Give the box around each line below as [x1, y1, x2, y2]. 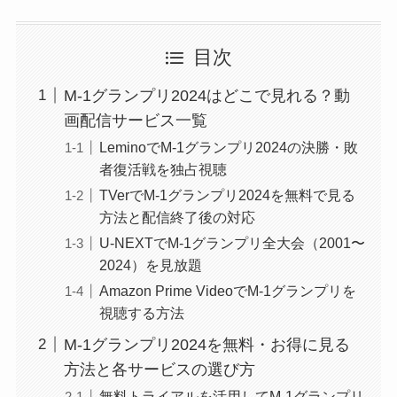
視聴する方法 [98, 305, 184, 322]
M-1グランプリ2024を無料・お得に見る [63, 336, 350, 354]
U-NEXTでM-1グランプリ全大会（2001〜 [98, 235, 365, 252]
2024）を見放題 [98, 257, 202, 274]
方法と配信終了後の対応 [98, 208, 255, 225]
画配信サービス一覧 [63, 111, 207, 129]
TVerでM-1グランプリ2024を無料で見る [98, 186, 355, 203]
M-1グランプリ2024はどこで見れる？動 [63, 86, 350, 105]
